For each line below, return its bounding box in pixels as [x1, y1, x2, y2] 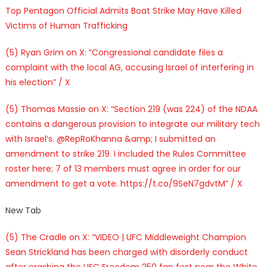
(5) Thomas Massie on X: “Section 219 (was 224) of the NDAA [5, 103, 257, 115]
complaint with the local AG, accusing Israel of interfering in [5, 61, 254, 73]
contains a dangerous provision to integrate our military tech [5, 117, 260, 130]
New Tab [5, 204, 41, 216]
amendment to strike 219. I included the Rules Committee [5, 147, 246, 160]
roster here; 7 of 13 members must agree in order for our [5, 162, 241, 175]
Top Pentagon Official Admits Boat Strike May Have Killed [5, 4, 241, 17]
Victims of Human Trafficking [5, 19, 128, 32]
